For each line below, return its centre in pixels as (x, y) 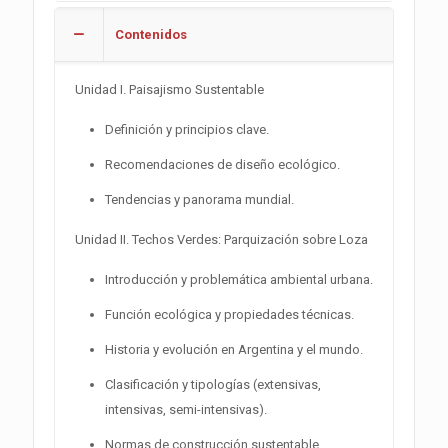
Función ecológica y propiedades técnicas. (229, 314)
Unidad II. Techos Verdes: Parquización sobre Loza (221, 239)
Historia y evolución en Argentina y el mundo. (234, 349)
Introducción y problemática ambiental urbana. (239, 279)
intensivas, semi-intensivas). (186, 409)
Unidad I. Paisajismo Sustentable (169, 89)
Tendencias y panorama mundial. (199, 199)
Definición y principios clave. (187, 129)
